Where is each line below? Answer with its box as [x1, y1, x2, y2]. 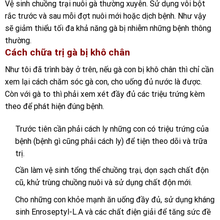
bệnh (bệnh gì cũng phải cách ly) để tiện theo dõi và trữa [15, 136, 207, 146]
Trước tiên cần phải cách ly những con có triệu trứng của [15, 124, 209, 134]
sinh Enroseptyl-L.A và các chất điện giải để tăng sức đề [15, 207, 211, 217]
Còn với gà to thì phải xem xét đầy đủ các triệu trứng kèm [5, 89, 205, 99]
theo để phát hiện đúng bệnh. [5, 101, 104, 111]
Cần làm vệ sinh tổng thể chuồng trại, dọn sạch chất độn [15, 165, 209, 175]
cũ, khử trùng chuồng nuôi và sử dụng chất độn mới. [15, 178, 192, 188]
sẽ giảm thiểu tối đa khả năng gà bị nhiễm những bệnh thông [5, 24, 211, 33]
